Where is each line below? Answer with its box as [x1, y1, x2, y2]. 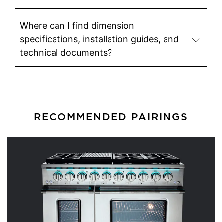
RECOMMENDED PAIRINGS [34, 111, 188, 123]
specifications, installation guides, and [20, 34, 179, 45]
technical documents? [20, 47, 112, 58]
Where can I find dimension [20, 20, 134, 31]
